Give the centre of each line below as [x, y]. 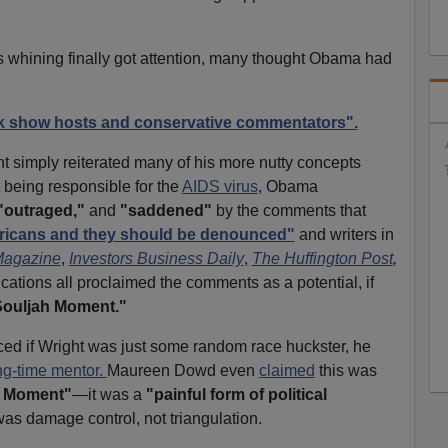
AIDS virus [219, 186]
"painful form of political [236, 394]
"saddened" [165, 210]
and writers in [344, 234]
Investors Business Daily [156, 258]
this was [345, 370]
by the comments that [288, 210]
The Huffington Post [322, 258]
